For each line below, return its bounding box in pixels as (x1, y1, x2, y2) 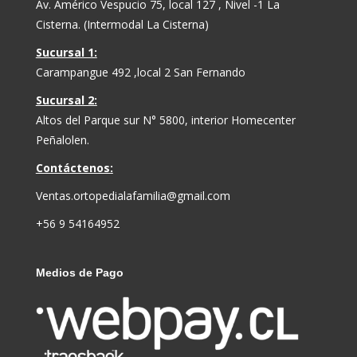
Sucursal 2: (35, 92, 97, 108)
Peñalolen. (35, 131, 89, 147)
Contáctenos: (35, 159, 113, 175)
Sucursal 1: (35, 44, 97, 60)
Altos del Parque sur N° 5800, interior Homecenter (35, 112, 296, 127)
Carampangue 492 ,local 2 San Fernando (35, 64, 245, 80)
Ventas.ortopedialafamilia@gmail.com (35, 187, 230, 203)
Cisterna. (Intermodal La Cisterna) (35, 16, 209, 32)
